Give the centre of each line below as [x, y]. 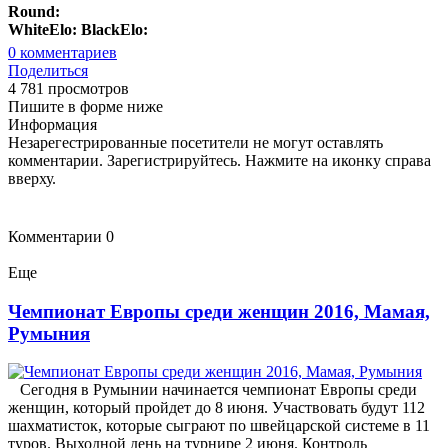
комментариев [66, 52]
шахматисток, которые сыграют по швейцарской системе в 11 [219, 426]
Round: [34, 11]
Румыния [49, 333]
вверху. [32, 178]
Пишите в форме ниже [85, 106]
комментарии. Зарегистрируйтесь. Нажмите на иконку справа [219, 160]
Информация [52, 124]
